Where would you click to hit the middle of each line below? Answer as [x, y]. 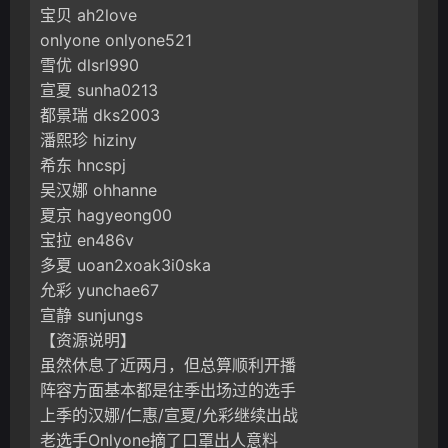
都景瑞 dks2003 [100, 115]
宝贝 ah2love [88, 15]
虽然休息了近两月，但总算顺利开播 [168, 365]
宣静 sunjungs [91, 315]
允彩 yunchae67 [99, 290]
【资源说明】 [88, 340]
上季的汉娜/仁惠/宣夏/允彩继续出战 [169, 415]
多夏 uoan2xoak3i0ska [125, 265]
